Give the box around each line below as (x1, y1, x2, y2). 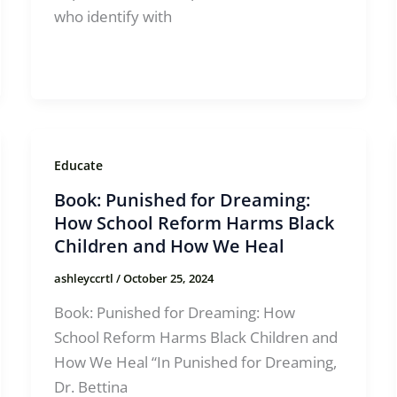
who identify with (53, 5, 172, 27)
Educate (53, 156, 103, 174)
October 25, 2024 (122, 270, 214, 287)
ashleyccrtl (53, 270, 116, 287)
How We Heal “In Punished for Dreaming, (53, 352, 337, 373)
